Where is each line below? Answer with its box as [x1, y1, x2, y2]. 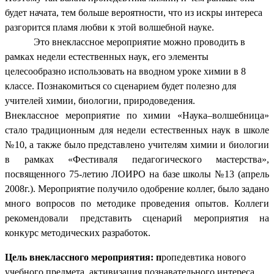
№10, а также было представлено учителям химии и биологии [5, 139, 269, 150]
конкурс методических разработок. [5, 228, 150, 239]
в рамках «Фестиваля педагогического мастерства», [5, 154, 269, 165]
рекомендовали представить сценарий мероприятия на [5, 213, 269, 224]
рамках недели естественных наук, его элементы [5, 51, 209, 62]
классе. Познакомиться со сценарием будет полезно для [5, 81, 236, 92]
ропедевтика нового [161, 252, 246, 263]
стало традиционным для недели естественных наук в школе [5, 125, 269, 136]
